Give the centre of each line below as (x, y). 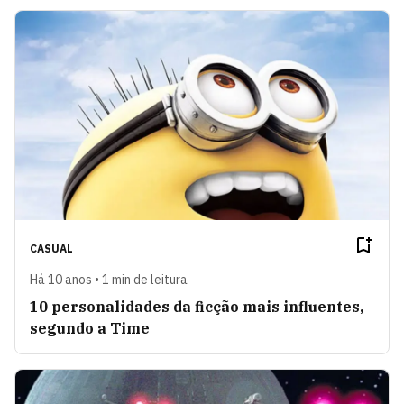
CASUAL (51, 249)
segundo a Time (90, 329)
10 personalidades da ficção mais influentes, (197, 307)
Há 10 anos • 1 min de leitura (109, 280)
